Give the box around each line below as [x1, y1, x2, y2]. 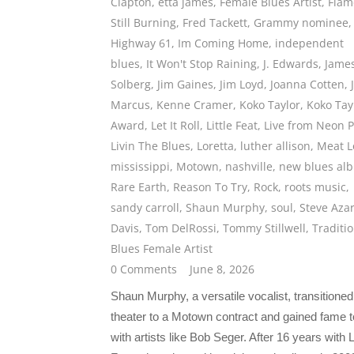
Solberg [111, 77, 151, 92]
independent [275, 36, 344, 51]
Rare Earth [111, 179, 167, 195]
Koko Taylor [239, 97, 300, 113]
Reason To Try [173, 179, 247, 195]
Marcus [111, 97, 150, 113]
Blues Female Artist [111, 241, 213, 257]
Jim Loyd [220, 77, 264, 92]
